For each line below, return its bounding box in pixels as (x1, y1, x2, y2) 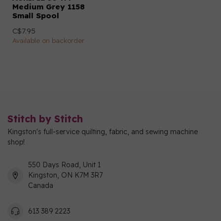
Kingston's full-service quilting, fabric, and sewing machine (7, 127, 198, 136)
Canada (28, 181, 53, 190)
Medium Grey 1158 (12, 2, 85, 11)
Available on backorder (12, 37, 84, 44)
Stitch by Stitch (7, 112, 83, 125)
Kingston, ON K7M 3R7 (28, 171, 103, 180)
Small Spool (12, 11, 59, 20)
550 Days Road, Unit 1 (28, 160, 101, 169)
